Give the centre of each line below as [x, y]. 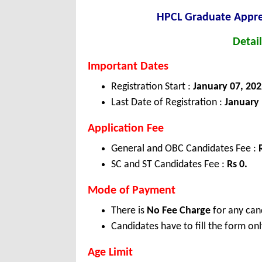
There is [129, 211]
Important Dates [128, 67]
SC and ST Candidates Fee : [169, 165]
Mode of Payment [132, 191]
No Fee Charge [179, 211]
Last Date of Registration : [167, 103]
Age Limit [110, 253]
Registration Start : [151, 87]
